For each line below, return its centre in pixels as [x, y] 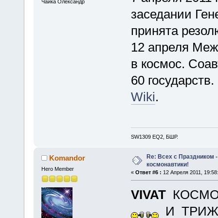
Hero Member [57, 169]
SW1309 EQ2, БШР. [154, 137]
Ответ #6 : [148, 173]
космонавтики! [167, 165]
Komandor [67, 158]
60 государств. [172, 80]
